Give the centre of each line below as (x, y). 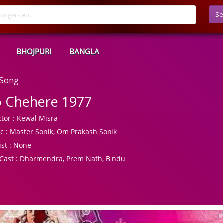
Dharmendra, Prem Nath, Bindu (72, 159)
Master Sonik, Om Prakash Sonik (63, 132)
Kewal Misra (37, 118)
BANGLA (84, 51)
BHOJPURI (34, 51)
